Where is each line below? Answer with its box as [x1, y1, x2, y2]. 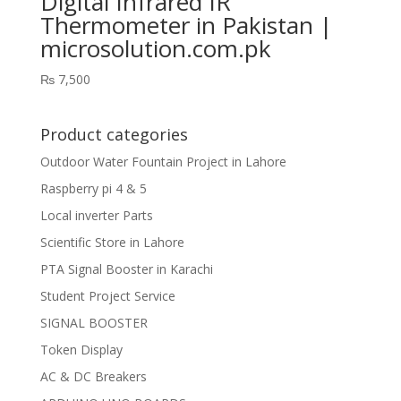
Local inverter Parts [39, 207, 153, 225]
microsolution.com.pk [39, 31, 271, 64]
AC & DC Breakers [39, 368, 147, 386]
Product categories [39, 124, 188, 146]
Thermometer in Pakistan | [39, 8, 332, 41]
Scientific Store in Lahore [39, 234, 184, 252]
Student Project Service [39, 287, 175, 305]
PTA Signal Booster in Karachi [39, 260, 213, 278]
